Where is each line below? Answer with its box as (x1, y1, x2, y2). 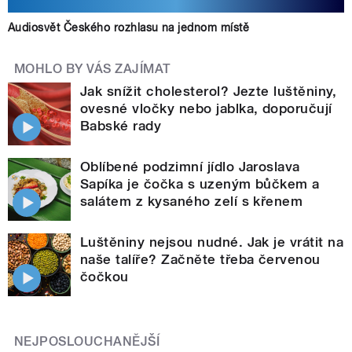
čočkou (80, 269, 129, 285)
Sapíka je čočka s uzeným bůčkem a (80, 176, 320, 192)
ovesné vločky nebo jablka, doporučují (80, 101, 332, 117)
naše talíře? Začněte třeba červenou (80, 251, 321, 268)
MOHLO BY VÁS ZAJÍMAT (14, 61, 171, 77)
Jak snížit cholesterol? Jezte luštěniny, (80, 83, 337, 100)
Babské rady (80, 118, 162, 134)
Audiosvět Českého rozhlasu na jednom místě (8, 21, 250, 35)
